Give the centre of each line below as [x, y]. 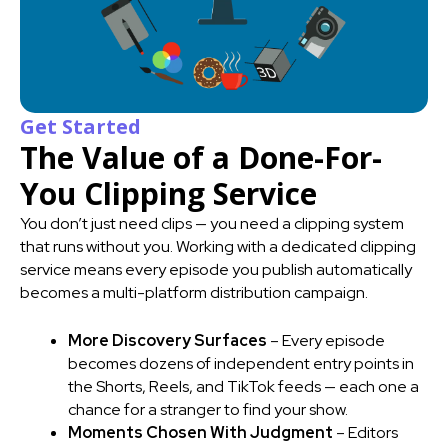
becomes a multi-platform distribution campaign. [194, 292]
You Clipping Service [168, 193]
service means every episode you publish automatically [216, 269]
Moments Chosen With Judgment [200, 433]
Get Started [80, 126]
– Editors [365, 433]
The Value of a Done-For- [201, 157]
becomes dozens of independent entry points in [241, 364]
